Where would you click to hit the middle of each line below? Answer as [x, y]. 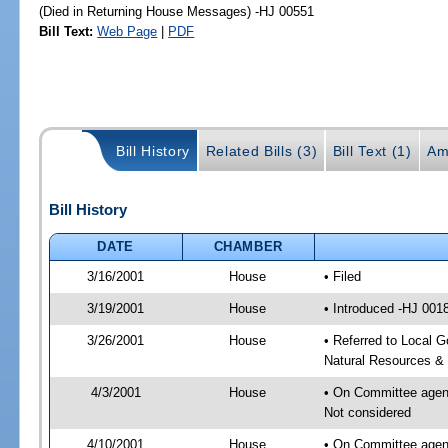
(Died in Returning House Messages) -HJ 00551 [177, 11]
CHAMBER [248, 246]
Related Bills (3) [261, 151]
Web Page [127, 31]
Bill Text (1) [372, 151]
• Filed [342, 276]
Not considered [367, 412]
